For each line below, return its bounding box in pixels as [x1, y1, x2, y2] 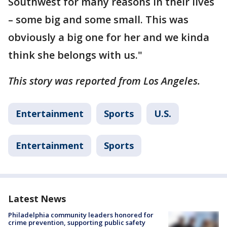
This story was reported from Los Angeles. [8, 73, 200, 88]
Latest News [8, 192, 66, 205]
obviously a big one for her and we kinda [8, 30, 209, 44]
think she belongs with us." [8, 48, 145, 62]
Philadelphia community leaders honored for [8, 210, 154, 219]
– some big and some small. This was [8, 12, 188, 26]
